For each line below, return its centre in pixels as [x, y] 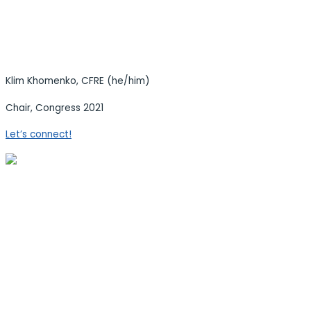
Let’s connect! [39, 135]
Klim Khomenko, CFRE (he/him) [78, 81]
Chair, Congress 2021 [54, 108]
